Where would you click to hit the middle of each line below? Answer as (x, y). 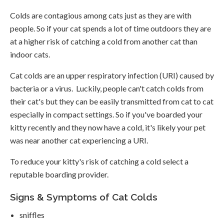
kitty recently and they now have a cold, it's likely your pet (108, 127)
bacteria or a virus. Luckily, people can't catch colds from (107, 88)
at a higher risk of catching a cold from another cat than (104, 41)
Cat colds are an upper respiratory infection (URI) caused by (112, 75)
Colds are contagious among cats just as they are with (101, 15)
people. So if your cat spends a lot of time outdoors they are (110, 28)
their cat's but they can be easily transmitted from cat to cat (112, 101)
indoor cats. (30, 54)
